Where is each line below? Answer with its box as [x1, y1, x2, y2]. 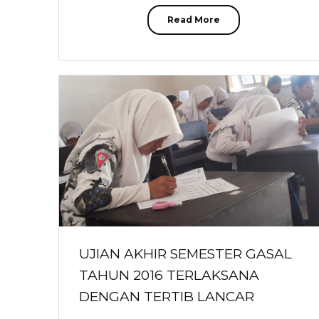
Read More [167, 14, 220, 26]
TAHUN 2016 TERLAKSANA [79, 267, 259, 284]
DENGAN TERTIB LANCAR [79, 288, 254, 305]
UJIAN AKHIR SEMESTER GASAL [79, 246, 292, 263]
